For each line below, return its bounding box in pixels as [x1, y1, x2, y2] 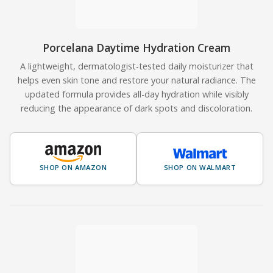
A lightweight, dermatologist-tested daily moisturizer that [19, 60, 253, 72]
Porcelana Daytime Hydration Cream [43, 40, 230, 55]
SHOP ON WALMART [163, 162, 236, 172]
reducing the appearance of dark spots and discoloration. [21, 102, 252, 114]
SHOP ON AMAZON [39, 162, 107, 172]
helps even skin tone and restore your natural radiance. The [17, 74, 256, 86]
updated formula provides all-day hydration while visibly [24, 88, 249, 100]
